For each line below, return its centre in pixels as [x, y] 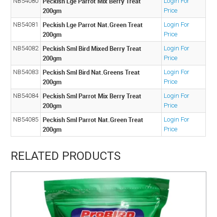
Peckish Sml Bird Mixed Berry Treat [92, 48]
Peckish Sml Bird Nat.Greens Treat [92, 72]
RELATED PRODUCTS [66, 156]
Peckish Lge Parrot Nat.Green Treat [93, 24]
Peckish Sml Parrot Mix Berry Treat [92, 96]
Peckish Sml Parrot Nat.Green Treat [93, 119]
